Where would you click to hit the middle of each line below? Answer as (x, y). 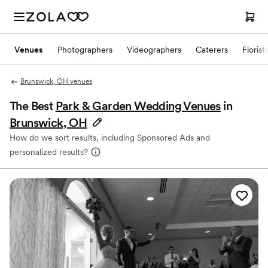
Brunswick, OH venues (56, 81)
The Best (33, 106)
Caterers (212, 49)
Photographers (85, 49)
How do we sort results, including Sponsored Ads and (110, 138)
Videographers (154, 49)
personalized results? (49, 152)
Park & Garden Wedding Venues (138, 106)
